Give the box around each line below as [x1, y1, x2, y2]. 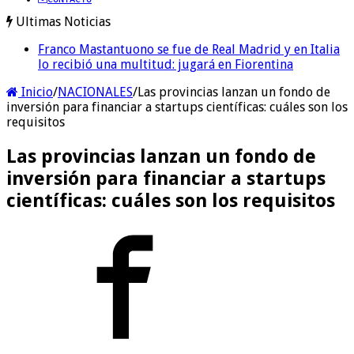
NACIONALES [58, 84, 133, 100]
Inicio [18, 84, 53, 100]
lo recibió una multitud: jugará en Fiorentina [38, 56, 293, 72]
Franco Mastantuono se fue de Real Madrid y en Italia [38, 41, 340, 57]
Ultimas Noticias [16, 13, 111, 29]
